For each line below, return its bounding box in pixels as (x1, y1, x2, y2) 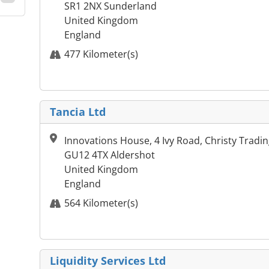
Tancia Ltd (50, 104, 106, 119)
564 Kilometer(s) (64, 196, 138, 210)
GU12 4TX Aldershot (64, 148, 155, 162)
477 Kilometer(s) (64, 47, 138, 61)
